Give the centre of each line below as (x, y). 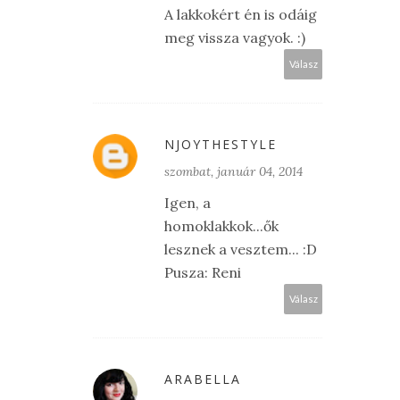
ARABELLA (203, 379)
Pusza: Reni (203, 273)
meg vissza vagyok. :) (235, 38)
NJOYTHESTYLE (221, 145)
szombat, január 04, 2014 (233, 172)
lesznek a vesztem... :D (241, 250)
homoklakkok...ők (221, 226)
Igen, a (187, 203)
